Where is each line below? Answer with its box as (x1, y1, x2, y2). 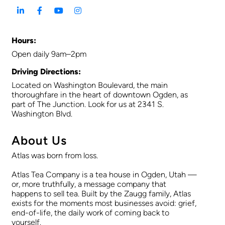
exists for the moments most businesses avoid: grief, (12, 198, 196, 208)
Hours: (12, 36, 36, 46)
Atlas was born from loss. (12, 151, 98, 161)
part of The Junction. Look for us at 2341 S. (12, 99, 164, 109)
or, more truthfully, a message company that (12, 179, 166, 189)
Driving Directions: (12, 67, 81, 77)
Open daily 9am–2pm (12, 49, 86, 59)
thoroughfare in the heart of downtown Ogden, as (12, 90, 188, 100)
